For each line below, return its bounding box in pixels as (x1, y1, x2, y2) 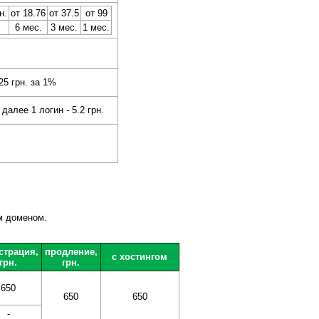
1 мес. (83, 22, 110, 33)
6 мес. (14, 22, 42, 33)
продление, (44, 246, 98, 258)
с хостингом (112, 251, 168, 263)
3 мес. (51, 22, 78, 33)
